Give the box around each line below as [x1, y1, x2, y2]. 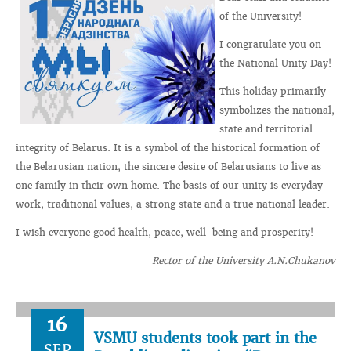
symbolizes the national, [219, 104, 335, 116]
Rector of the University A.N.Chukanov [152, 255, 335, 266]
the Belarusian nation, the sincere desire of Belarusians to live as [16, 161, 321, 172]
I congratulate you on [219, 38, 321, 50]
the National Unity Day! [219, 57, 331, 69]
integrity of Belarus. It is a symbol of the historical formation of [16, 142, 320, 154]
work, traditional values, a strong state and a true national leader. [16, 198, 330, 210]
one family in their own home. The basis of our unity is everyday [16, 179, 323, 191]
